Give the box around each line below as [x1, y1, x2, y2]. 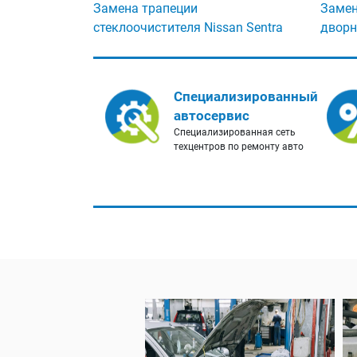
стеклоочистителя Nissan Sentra [93, 20, 283, 36]
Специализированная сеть [174, 127, 296, 139]
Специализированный [174, 88, 318, 105]
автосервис [174, 108, 249, 124]
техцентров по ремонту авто [174, 141, 304, 153]
